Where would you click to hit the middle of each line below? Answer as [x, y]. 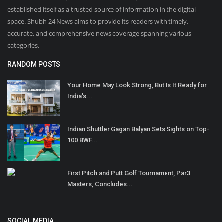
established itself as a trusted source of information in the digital [102, 10]
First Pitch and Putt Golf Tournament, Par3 [129, 173]
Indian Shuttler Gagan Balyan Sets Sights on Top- [138, 129]
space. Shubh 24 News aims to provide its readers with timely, [98, 22]
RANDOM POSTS [34, 65]
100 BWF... [82, 140]
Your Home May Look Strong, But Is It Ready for [137, 85]
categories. [23, 45]
